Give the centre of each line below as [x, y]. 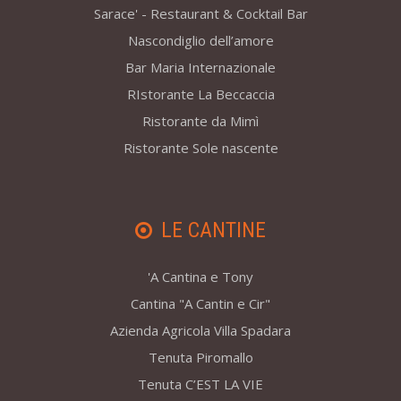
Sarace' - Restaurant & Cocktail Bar [200, 14]
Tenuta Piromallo [200, 358]
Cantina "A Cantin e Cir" [200, 304]
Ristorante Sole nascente [200, 148]
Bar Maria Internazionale [200, 68]
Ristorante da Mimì [200, 121]
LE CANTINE [213, 230]
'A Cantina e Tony [200, 277]
